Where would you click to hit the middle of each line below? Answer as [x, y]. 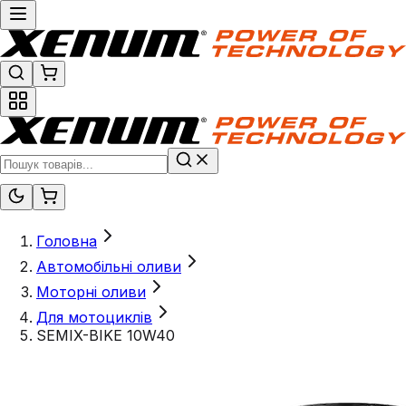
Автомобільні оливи [109, 267]
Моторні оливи [91, 292]
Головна [67, 242]
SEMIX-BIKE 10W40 [106, 336]
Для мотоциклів [94, 318]
